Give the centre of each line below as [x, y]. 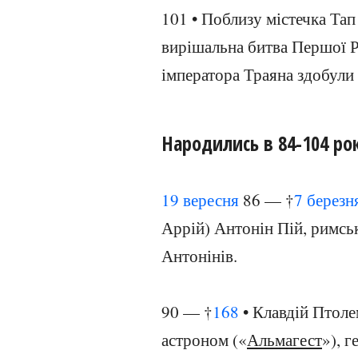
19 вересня [200, 200]
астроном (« [204, 340]
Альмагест [284, 340]
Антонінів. [199, 256]
